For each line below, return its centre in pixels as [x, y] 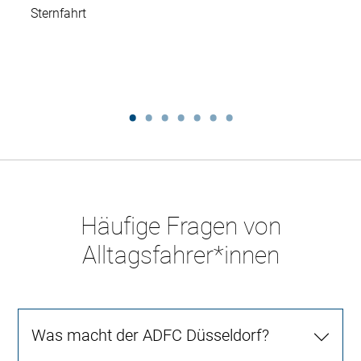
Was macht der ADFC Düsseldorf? [151, 336]
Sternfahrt [59, 14]
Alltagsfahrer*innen [180, 255]
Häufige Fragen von [180, 226]
